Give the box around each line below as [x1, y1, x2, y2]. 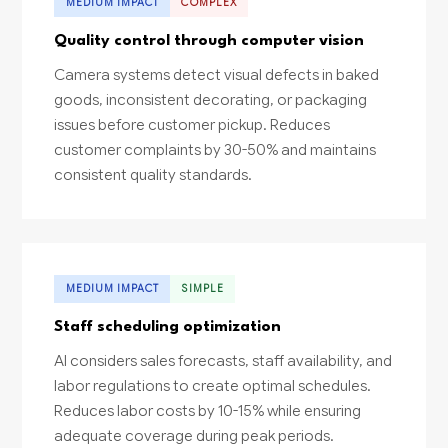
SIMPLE [181, 281, 224, 295]
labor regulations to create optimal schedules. [54, 375, 372, 395]
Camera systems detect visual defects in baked [54, 65, 380, 85]
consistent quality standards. [54, 165, 253, 185]
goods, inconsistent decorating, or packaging [54, 90, 368, 110]
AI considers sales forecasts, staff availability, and [54, 350, 393, 370]
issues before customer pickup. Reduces [54, 115, 331, 135]
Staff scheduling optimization [54, 318, 282, 335]
